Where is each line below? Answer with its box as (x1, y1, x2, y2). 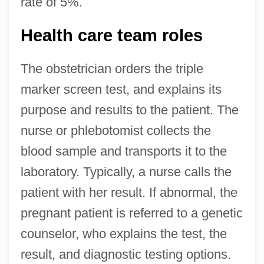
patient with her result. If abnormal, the (20, 185, 237, 200)
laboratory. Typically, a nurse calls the (20, 164, 232, 180)
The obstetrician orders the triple (20, 61, 203, 77)
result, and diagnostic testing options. (20, 247, 231, 262)
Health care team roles (20, 26, 203, 45)
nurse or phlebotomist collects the (20, 123, 211, 138)
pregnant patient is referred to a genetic (20, 206, 243, 221)
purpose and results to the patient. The (20, 103, 239, 118)
